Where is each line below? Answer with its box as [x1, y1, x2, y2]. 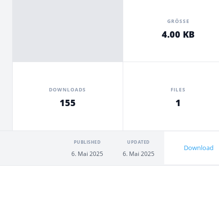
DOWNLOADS [49, 86, 87, 93]
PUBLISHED [73, 139, 101, 146]
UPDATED [127, 139, 150, 146]
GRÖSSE [167, 17, 186, 24]
